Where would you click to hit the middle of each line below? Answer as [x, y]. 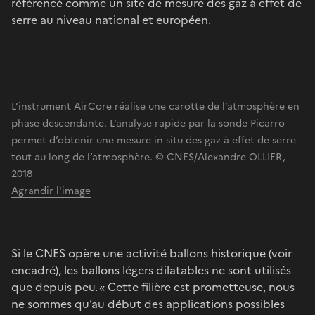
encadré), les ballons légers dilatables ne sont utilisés [151, 270]
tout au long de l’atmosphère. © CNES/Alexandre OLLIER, [148, 157]
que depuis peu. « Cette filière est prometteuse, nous [153, 287]
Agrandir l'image [51, 191]
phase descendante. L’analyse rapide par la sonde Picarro [148, 123]
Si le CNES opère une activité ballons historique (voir [152, 253]
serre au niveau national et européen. [111, 19]
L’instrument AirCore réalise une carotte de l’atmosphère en [155, 106]
